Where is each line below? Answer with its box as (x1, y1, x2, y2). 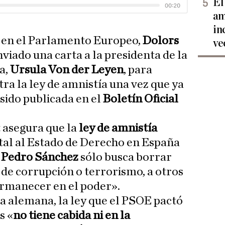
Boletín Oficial (103, 93, 178, 105)
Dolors (143, 35, 179, 47)
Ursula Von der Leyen (10, 64, 124, 76)
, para (124, 64, 153, 76)
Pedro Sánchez (1, 151, 80, 164)
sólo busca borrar (80, 151, 172, 164)
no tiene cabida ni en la (13, 209, 130, 222)
